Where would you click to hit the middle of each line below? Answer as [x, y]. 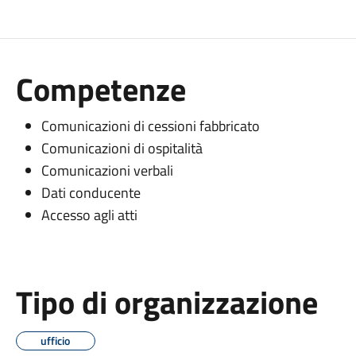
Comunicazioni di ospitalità [122, 148]
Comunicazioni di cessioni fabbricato [150, 126]
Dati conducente [91, 193]
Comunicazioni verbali [107, 170]
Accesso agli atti [89, 215]
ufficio [56, 341]
